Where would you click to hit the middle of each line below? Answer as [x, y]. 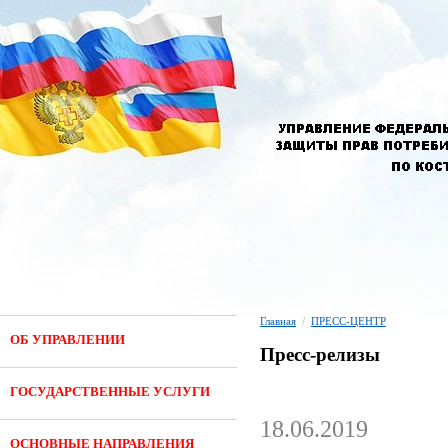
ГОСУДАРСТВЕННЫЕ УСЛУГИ [110, 391]
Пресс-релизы [320, 354]
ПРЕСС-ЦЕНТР [348, 321]
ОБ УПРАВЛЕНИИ [67, 339]
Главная [278, 321]
